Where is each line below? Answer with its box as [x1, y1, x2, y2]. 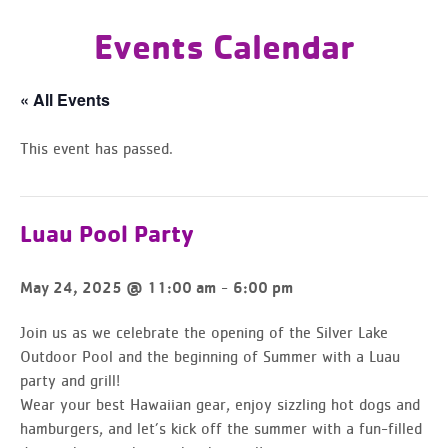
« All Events [20, 87, 110, 111]
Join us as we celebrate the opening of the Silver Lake [20, 321, 388, 342]
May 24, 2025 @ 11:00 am [20, 277, 216, 297]
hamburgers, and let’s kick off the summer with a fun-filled [20, 417, 422, 438]
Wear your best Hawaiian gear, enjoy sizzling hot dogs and [20, 393, 420, 414]
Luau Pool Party [20, 218, 194, 248]
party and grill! [20, 369, 120, 390]
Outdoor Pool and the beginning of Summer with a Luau [20, 345, 400, 366]
